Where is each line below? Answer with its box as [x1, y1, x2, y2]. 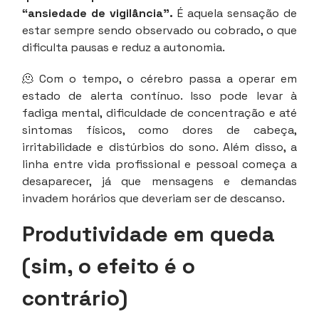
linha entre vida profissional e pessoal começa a [22, 157, 297, 172]
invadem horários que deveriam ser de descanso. [22, 191, 285, 206]
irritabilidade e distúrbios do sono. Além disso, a [22, 140, 297, 155]
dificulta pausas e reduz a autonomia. [22, 40, 225, 56]
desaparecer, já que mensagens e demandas [22, 174, 297, 189]
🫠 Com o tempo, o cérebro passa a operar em [22, 71, 297, 87]
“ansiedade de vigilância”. [22, 6, 173, 21]
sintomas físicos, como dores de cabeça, [22, 122, 297, 138]
